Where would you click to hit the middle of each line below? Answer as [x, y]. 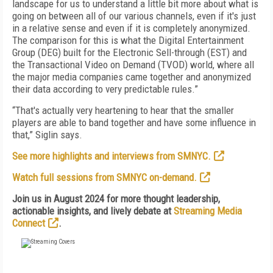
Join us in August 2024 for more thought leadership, [116, 199]
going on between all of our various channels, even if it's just [134, 16]
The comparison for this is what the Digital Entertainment [128, 40]
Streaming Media [208, 211]
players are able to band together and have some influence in [134, 122]
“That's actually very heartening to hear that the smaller [123, 110]
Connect [29, 223]
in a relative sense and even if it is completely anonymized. [131, 28]
